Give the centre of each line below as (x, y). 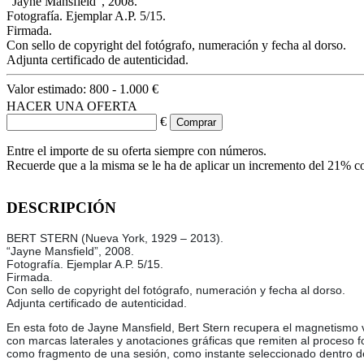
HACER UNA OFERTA (72, 106)
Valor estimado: (48, 89)
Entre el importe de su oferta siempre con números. (136, 150)
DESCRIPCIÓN (61, 207)
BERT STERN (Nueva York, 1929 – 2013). (115, 238)
